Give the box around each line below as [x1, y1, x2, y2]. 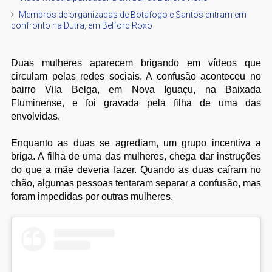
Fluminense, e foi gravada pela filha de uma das [10, 97, 262, 108]
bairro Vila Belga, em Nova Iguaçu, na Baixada [10, 84, 262, 95]
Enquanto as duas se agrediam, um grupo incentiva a [10, 137, 262, 148]
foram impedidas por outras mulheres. [10, 191, 173, 202]
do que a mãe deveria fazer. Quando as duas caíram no [10, 164, 262, 175]
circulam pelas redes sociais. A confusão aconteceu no [10, 70, 262, 81]
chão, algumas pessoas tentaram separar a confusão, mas [10, 177, 262, 188]
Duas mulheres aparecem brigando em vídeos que [10, 57, 262, 68]
